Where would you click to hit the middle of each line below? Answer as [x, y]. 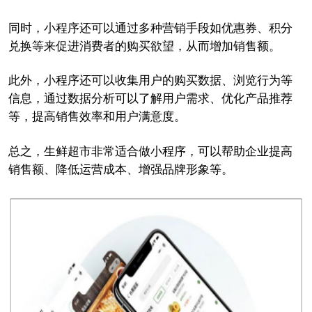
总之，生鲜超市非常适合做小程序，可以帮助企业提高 [150, 152]
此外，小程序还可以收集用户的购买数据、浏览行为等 [150, 81]
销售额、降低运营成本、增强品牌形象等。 [120, 170]
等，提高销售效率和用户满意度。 [97, 117]
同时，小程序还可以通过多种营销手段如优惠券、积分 [150, 28]
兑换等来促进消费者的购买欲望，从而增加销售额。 [144, 46]
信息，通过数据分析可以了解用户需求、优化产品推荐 [150, 99]
